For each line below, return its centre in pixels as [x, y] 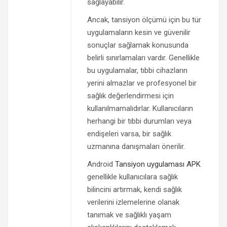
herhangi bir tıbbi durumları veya [139, 121]
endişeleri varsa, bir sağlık [129, 134]
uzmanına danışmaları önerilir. [136, 147]
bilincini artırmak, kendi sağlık [134, 190]
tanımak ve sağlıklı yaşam [129, 215]
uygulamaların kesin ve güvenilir [139, 33]
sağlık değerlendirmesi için [130, 96]
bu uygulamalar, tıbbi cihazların [137, 71]
